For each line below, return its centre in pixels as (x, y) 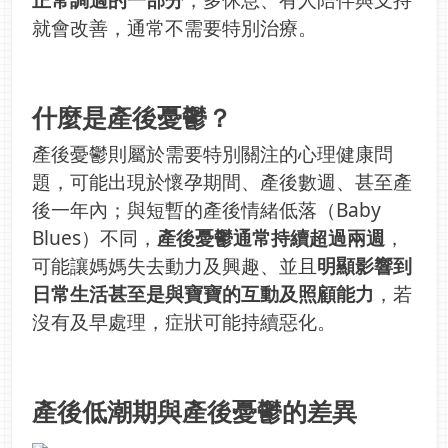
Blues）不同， (94, 237)
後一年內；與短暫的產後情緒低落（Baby (206, 209)
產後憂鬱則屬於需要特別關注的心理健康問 (212, 153)
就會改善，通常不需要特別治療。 (174, 27)
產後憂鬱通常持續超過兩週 (271, 237)
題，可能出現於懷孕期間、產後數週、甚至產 (222, 181)
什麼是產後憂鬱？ (132, 116)
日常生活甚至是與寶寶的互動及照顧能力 (203, 293)
